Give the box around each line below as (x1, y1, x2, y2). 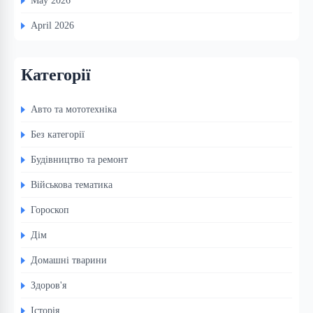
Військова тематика (31, 179, 112, 191)
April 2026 (31, 20, 74, 31)
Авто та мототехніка (31, 103, 117, 115)
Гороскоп (31, 204, 69, 216)
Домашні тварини (31, 254, 107, 266)
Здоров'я (31, 279, 66, 291)
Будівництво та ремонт (31, 154, 128, 166)
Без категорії (31, 129, 85, 140)
